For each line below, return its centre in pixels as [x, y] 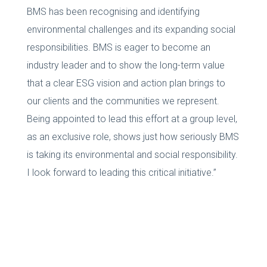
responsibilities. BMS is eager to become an [118, 47]
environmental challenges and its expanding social [131, 29]
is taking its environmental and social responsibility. [132, 154]
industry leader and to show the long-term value [125, 65]
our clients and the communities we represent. [123, 101]
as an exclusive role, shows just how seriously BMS [133, 136]
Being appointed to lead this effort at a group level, [132, 119]
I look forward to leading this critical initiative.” [121, 172]
